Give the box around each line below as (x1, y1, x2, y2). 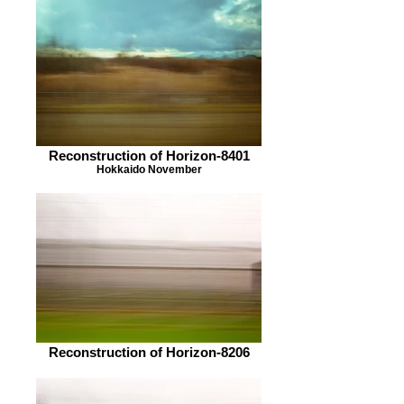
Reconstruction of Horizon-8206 (48, 344, 250, 360)
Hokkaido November (96, 163, 202, 175)
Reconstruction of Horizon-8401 (48, 148, 250, 163)
